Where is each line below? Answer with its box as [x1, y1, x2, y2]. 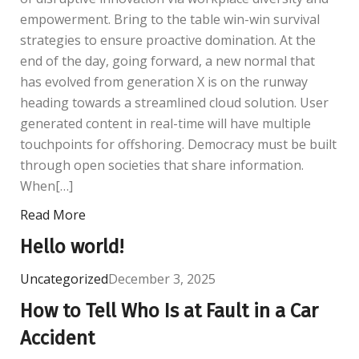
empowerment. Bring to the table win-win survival [20, 10, 320, 29]
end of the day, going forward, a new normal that [20, 52, 315, 71]
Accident [20, 327, 95, 350]
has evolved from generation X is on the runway [20, 73, 308, 91]
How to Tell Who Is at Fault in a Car [20, 300, 318, 323]
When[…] [20, 177, 73, 196]
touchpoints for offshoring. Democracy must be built [20, 135, 337, 154]
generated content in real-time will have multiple [20, 115, 311, 133]
